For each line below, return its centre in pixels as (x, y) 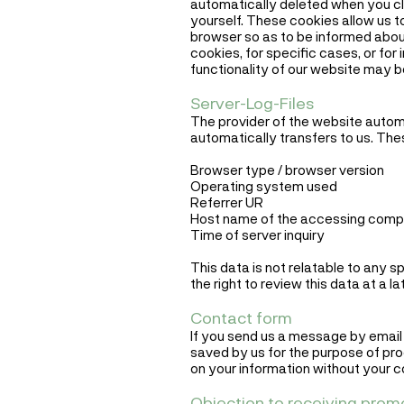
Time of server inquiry (257, 235)
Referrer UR (227, 202)
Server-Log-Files (252, 103)
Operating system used (264, 186)
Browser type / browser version (287, 170)
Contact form (241, 318)
